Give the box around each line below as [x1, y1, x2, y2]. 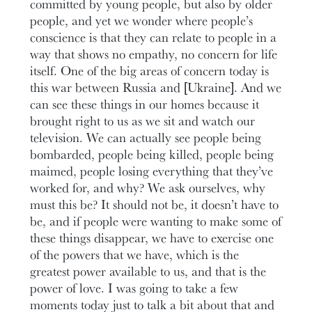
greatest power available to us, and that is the [30, 261, 267, 280]
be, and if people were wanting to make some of [30, 211, 282, 230]
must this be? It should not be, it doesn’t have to [30, 194, 279, 213]
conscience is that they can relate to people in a [30, 27, 277, 46]
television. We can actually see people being [30, 127, 262, 146]
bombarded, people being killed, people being [30, 144, 274, 163]
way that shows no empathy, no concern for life [30, 44, 278, 63]
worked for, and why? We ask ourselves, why [30, 178, 266, 196]
